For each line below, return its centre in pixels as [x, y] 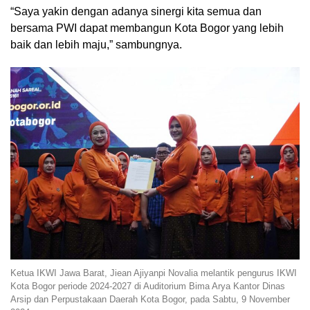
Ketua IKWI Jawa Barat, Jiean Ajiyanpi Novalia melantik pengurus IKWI [154, 273]
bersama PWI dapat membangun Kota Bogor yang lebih [147, 28]
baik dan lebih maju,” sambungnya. [96, 44]
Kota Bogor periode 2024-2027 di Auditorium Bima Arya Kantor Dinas [148, 286]
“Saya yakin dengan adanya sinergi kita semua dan [136, 11]
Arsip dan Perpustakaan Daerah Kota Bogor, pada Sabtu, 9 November [150, 300]
